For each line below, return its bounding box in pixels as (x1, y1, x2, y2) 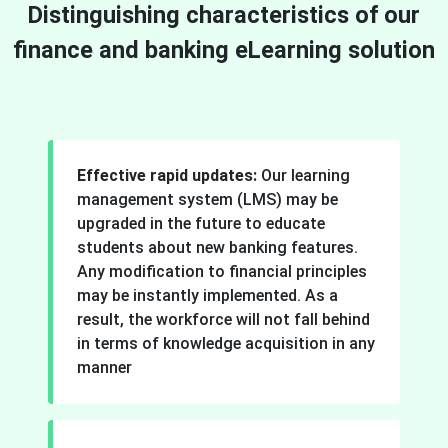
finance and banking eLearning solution (13, 35, 435, 64)
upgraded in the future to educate (77, 213, 325, 233)
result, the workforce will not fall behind (77, 309, 370, 329)
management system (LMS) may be (77, 189, 338, 209)
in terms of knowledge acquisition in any (77, 333, 375, 353)
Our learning (257, 165, 350, 185)
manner (77, 357, 132, 377)
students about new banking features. (77, 237, 358, 257)
